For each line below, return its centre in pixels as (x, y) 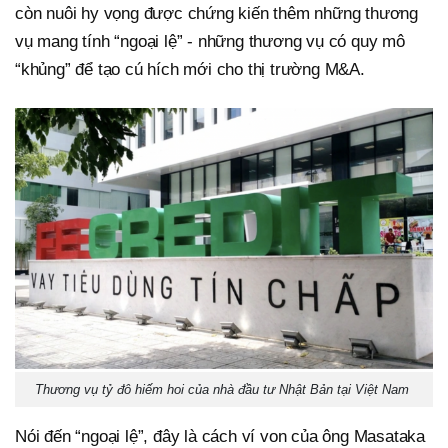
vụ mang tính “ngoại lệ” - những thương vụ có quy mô (210, 41)
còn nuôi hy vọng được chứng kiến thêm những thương (216, 13)
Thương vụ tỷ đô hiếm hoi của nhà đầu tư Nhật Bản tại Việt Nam (224, 389)
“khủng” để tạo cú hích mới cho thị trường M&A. (190, 69)
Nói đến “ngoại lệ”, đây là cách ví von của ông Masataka (220, 436)
